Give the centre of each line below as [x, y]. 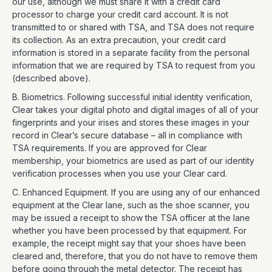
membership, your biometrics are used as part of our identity [133, 161]
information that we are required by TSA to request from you [134, 65]
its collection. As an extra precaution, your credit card [119, 40]
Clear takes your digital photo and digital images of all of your [135, 110]
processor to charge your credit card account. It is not [120, 14]
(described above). [53, 78]
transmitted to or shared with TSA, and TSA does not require [133, 27]
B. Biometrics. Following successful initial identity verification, [132, 97]
